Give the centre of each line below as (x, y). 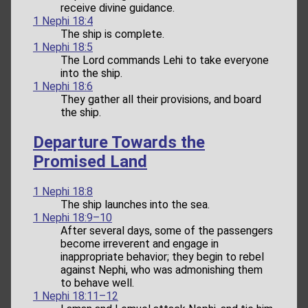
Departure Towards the (119, 142)
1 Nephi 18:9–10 (73, 217)
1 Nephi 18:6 (63, 86)
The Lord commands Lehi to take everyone (165, 60)
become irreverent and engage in (140, 243)
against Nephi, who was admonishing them (162, 269)
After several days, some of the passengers (167, 230)
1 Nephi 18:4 (63, 21)
